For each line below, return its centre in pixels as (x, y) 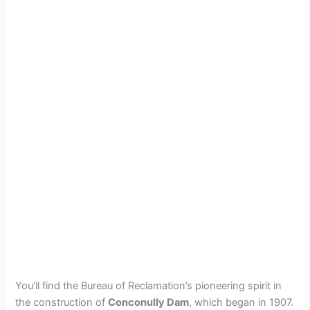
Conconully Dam (149, 302)
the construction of (62, 302)
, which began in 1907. (241, 302)
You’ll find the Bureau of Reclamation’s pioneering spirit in (149, 285)
